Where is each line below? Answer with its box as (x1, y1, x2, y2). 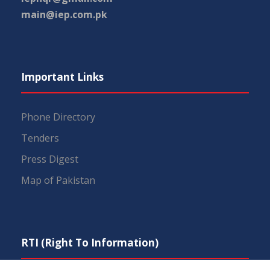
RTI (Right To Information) (21, 235, 159, 250)
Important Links (21, 69, 104, 84)
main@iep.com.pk (21, 7, 107, 21)
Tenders (21, 131, 59, 145)
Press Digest (21, 152, 78, 166)
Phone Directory (21, 110, 95, 124)
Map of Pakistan (21, 173, 95, 187)
